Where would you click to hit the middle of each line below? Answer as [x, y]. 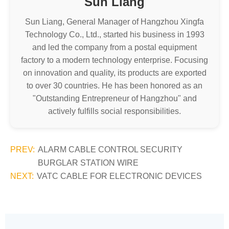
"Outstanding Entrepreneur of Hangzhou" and [114, 98]
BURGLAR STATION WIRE [88, 163]
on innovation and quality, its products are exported [114, 73]
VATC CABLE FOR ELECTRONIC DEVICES [119, 176]
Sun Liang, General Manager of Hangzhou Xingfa [114, 22]
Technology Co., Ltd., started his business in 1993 [114, 35]
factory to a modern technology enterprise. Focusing [114, 60]
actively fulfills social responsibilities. [114, 111]
